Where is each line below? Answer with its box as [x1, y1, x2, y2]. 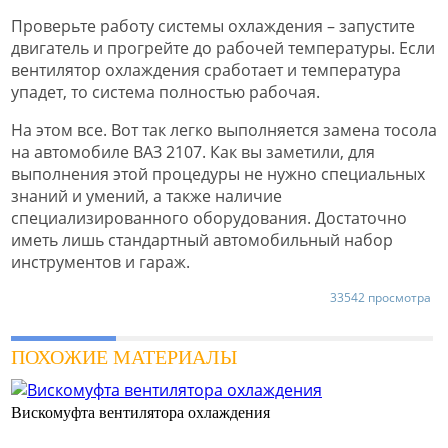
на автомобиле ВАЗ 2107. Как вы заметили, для [11, 141, 375, 164]
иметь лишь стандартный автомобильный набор [11, 229, 393, 252]
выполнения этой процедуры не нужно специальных [11, 163, 425, 186]
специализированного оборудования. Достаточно [11, 207, 407, 230]
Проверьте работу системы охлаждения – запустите [11, 15, 415, 38]
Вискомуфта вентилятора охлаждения [11, 404, 270, 422]
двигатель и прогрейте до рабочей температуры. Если [11, 37, 435, 60]
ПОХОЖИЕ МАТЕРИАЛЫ [11, 346, 237, 369]
